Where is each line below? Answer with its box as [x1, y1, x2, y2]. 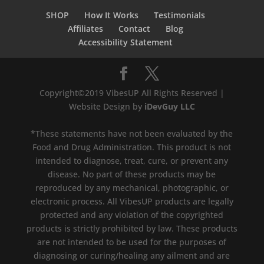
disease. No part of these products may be [48, 169, 216, 180]
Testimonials [153, 9, 205, 21]
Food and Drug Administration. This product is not [32, 141, 232, 153]
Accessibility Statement [78, 37, 173, 48]
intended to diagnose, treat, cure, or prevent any [35, 155, 229, 167]
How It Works [84, 9, 138, 21]
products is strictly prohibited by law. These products [26, 223, 237, 235]
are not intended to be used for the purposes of [37, 236, 227, 248]
